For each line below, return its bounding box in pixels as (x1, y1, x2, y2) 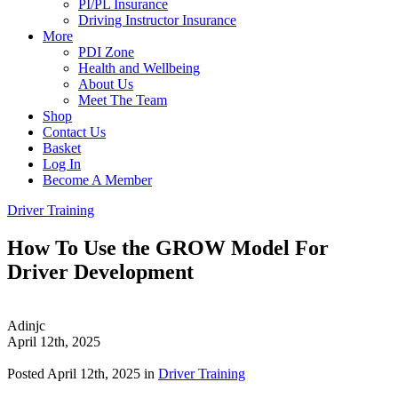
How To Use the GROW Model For (7, 235, 329, 259)
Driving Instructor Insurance (78, 12, 236, 28)
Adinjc (7, 317, 45, 333)
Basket (43, 140, 81, 155)
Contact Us (43, 124, 106, 139)
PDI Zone (78, 44, 134, 60)
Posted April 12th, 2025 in (7, 365, 158, 381)
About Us (78, 76, 133, 92)
